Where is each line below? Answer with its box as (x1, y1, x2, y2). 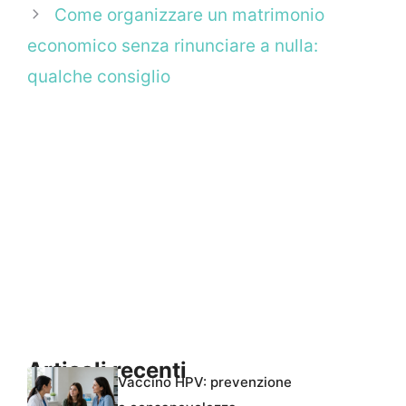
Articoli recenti (27, 357, 187, 384)
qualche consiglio (27, 66, 170, 88)
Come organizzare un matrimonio (54, 5, 325, 26)
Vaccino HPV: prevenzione (118, 372, 292, 391)
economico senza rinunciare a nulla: (27, 35, 318, 57)
